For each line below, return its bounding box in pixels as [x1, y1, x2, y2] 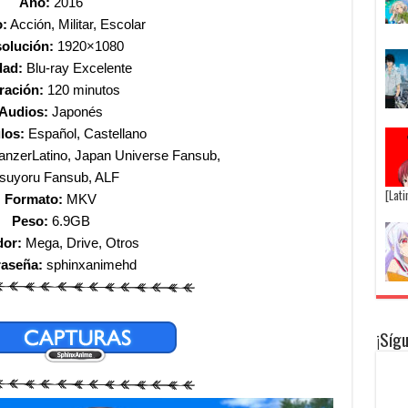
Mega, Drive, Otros [21, 235, 139, 250]
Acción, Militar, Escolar [7, 16, 146, 32]
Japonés [48, 104, 103, 119]
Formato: [5, 191, 63, 207]
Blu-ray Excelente [22, 60, 132, 76]
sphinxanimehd [46, 257, 137, 272]
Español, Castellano [25, 126, 147, 141]
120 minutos [44, 82, 120, 97]
